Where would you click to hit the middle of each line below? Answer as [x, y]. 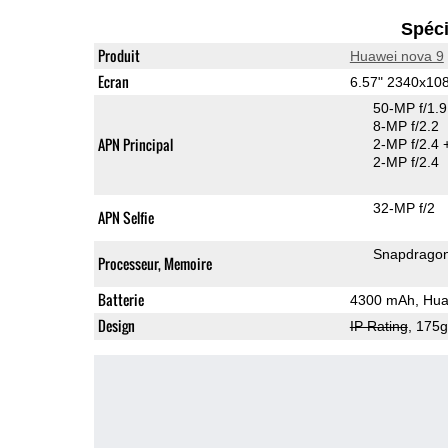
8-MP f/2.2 [405, 125]
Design [116, 325]
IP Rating [378, 325]
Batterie [120, 299]
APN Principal [135, 144]
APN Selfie [125, 217]
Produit [118, 55]
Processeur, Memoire [154, 263]
